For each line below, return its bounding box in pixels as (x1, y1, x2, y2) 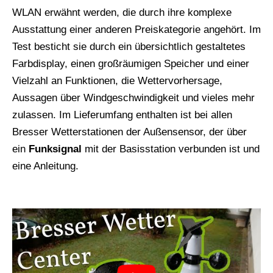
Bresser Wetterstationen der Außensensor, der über (12, 126, 247, 138)
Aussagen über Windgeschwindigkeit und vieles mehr (12, 91, 255, 104)
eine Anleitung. (12, 160, 79, 172)
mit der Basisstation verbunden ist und (82, 143, 260, 155)
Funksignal (29, 143, 82, 155)
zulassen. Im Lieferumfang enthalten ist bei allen (12, 108, 232, 121)
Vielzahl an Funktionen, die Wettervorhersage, (12, 74, 222, 87)
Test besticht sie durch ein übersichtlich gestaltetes (12, 40, 246, 52)
